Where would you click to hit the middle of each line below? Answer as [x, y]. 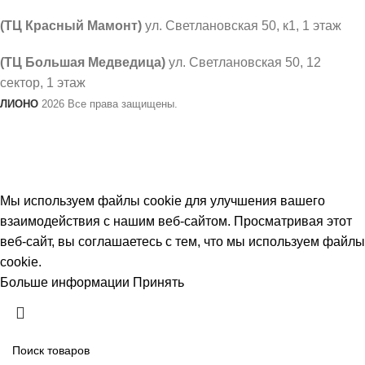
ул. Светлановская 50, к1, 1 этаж [242, 25]
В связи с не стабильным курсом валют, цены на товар [182, 123]
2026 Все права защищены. [123, 103]
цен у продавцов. [182, 164]
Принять [158, 282]
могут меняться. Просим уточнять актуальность [182, 143]
